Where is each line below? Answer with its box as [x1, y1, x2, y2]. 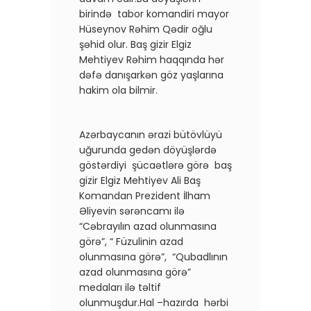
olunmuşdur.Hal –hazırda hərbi [79, 295, 228, 310]
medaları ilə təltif [79, 280, 161, 294]
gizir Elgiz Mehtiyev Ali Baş [79, 173, 201, 187]
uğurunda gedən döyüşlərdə [79, 142, 217, 157]
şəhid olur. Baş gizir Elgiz [79, 37, 192, 51]
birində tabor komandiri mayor [79, 6, 229, 21]
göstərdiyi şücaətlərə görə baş [79, 158, 232, 172]
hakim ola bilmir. [79, 83, 158, 97]
